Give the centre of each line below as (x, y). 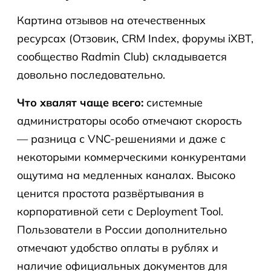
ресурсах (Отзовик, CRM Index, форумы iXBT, (135, 38)
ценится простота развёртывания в (110, 193)
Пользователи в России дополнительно (122, 230)
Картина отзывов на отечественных (111, 20)
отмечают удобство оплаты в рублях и (118, 248)
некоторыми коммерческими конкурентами (132, 157)
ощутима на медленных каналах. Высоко (126, 175)
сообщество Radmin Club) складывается (122, 57)
